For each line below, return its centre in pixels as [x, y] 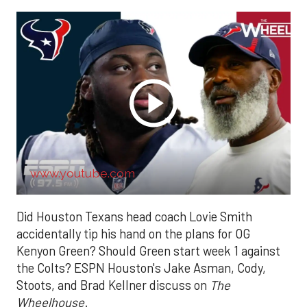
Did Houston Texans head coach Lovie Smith [134, 216]
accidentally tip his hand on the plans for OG [133, 233]
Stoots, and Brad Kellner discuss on [113, 285]
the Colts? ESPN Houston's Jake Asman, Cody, [141, 268]
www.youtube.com [83, 173]
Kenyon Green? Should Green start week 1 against [148, 250]
